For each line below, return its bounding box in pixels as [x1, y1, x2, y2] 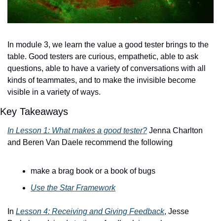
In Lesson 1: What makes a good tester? [7, 126, 147, 135]
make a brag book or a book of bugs [31, 167, 155, 176]
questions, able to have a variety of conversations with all [7, 64, 206, 73]
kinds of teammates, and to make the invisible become [7, 76, 196, 85]
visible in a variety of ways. [7, 88, 101, 97]
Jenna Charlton [147, 126, 203, 135]
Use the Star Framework [31, 184, 115, 192]
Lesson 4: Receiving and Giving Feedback [16, 207, 164, 216]
